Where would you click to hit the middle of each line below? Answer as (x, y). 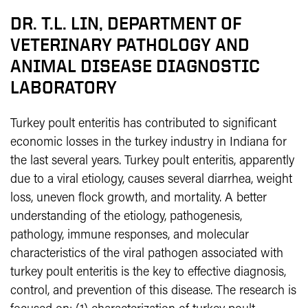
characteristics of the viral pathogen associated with (147, 254)
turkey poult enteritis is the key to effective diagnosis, (148, 273)
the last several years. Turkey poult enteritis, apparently (152, 161)
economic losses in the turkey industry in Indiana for (148, 143)
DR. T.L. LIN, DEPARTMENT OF (126, 23)
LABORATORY (64, 87)
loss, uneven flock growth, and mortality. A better (139, 198)
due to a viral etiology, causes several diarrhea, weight (151, 180)
